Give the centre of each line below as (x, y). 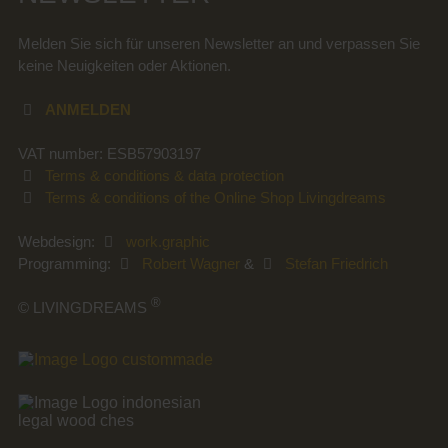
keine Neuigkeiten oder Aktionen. (124, 65)
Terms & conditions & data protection (165, 175)
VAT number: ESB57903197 (109, 153)
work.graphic (168, 241)
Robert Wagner (191, 263)
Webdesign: (58, 241)
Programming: (66, 263)
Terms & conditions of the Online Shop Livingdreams (216, 197)
